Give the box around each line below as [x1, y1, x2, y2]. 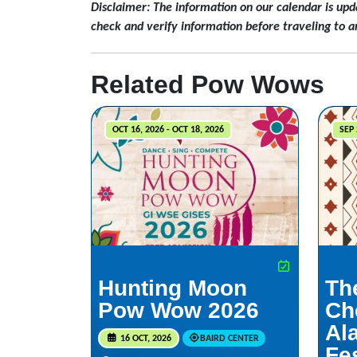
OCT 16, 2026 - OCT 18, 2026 [112, 124, 224, 135]
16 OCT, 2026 [117, 333, 171, 343]
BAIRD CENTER [200, 333, 260, 343]
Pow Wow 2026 [98, 297, 259, 323]
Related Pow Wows [91, 69, 324, 99]
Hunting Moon [98, 275, 247, 300]
